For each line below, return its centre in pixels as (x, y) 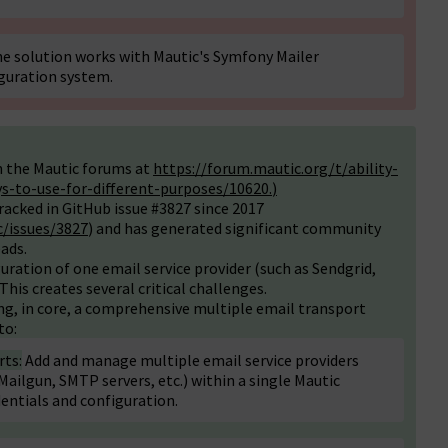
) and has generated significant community (234, 228)
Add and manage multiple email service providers (190, 360)
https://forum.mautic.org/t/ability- (275, 168)
